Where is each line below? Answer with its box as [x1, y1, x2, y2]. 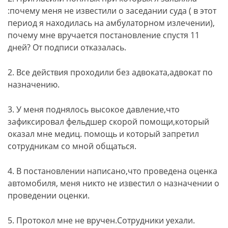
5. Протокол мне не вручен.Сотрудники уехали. [8, 215, 195, 226]
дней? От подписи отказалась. [8, 42, 126, 53]
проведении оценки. [8, 190, 90, 201]
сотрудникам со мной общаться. [8, 140, 136, 152]
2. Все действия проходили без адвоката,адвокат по [8, 67, 213, 78]
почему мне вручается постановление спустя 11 [8, 30, 199, 41]
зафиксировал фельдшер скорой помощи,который [8, 116, 209, 127]
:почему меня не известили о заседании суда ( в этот [8, 5, 216, 16]
